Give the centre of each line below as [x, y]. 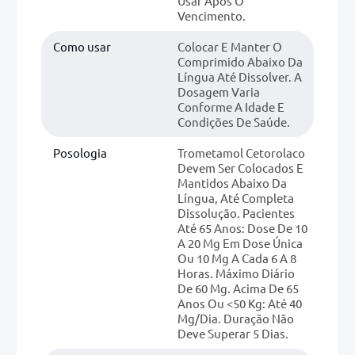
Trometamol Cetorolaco [241, 152]
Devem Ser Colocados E [240, 167]
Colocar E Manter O [230, 46]
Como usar [82, 46]
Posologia [80, 152]
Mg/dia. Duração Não [236, 318]
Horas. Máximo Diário [236, 273]
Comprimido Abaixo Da [240, 61]
